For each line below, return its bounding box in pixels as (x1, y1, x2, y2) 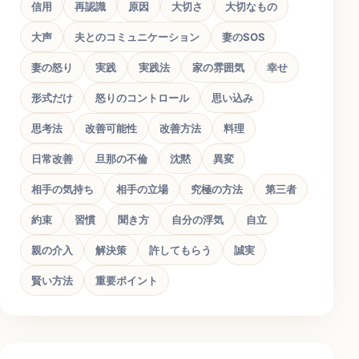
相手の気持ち (31, 183, 94, 196)
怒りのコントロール (95, 91, 189, 105)
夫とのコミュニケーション (75, 30, 200, 44)
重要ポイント (95, 274, 158, 288)
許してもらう (149, 244, 212, 257)
